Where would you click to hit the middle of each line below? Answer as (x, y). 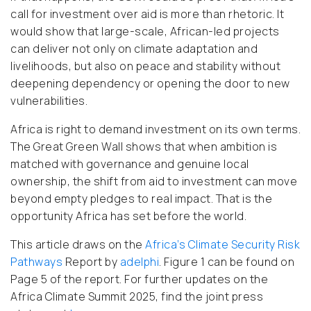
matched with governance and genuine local (130, 164)
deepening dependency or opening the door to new (150, 84)
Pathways (36, 262)
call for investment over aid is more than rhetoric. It (147, 14)
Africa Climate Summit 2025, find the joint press (137, 297)
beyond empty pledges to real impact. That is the (141, 199)
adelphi (139, 262)
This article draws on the (78, 245)
